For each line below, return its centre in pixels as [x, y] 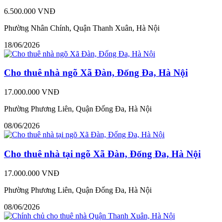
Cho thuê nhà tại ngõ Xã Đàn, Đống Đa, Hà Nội [102, 154]
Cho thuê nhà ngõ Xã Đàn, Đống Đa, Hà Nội [96, 73]
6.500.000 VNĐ [30, 11]
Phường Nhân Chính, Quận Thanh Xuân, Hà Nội [82, 28]
